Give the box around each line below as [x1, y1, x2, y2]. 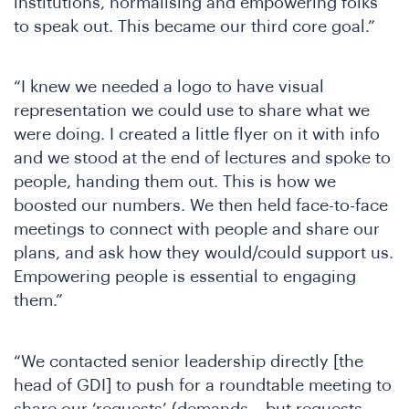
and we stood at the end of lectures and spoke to [14, 150, 391, 167]
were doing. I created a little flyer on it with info [14, 126, 380, 143]
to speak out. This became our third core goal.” [14, 17, 375, 35]
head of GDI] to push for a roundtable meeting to [14, 376, 392, 393]
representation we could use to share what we [14, 102, 370, 120]
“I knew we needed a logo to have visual [14, 79, 324, 96]
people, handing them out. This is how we [14, 173, 336, 191]
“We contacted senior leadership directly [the [14, 352, 363, 370]
